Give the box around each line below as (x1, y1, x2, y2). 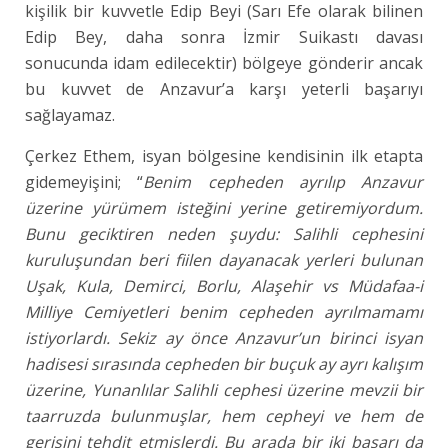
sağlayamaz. (25, 104, 115, 126)
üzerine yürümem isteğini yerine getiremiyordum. (25, 197, 424, 219)
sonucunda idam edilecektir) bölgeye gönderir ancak (25, 52, 424, 74)
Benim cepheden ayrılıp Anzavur (143, 171, 424, 193)
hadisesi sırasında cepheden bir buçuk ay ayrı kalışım (25, 353, 424, 375)
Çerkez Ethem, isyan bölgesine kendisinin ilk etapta (25, 145, 424, 167)
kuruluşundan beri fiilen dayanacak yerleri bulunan (25, 249, 424, 271)
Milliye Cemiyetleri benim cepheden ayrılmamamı (25, 301, 424, 323)
